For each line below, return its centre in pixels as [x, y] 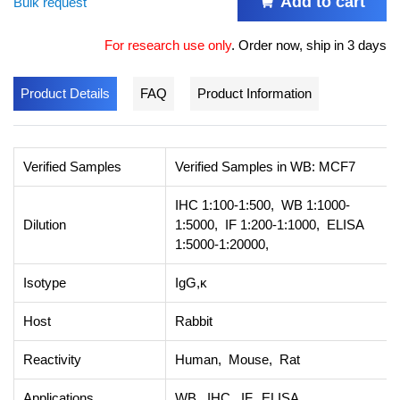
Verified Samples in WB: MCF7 [265, 167]
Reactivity [52, 360]
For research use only [168, 46]
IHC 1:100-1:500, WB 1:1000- [262, 205]
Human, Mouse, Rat [237, 360]
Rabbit [194, 321]
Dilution [45, 225]
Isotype [45, 283]
